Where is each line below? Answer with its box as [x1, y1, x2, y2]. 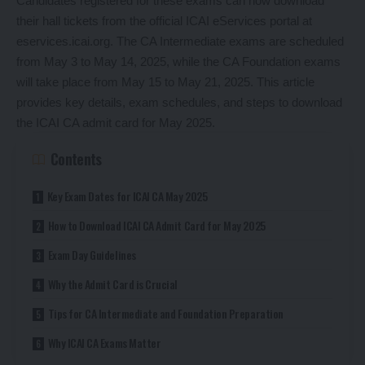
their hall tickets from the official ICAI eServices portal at [16, 14, 312, 29]
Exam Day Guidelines [47, 246, 136, 264]
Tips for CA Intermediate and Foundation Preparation [47, 305, 284, 323]
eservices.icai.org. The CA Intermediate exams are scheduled [16, 34, 344, 49]
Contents [51, 148, 102, 170]
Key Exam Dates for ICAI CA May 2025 [46, 187, 208, 205]
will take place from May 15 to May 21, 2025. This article [16, 75, 314, 90]
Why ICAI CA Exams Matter [47, 334, 161, 352]
